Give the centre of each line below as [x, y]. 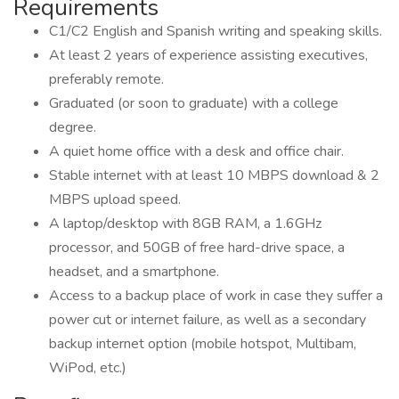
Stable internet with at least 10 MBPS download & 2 [214, 175]
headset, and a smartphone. [134, 272]
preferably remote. [106, 79]
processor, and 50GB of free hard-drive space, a [197, 248]
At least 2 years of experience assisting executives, [208, 55]
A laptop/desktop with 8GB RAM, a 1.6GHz [185, 224]
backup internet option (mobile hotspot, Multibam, [203, 344]
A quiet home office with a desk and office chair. [196, 151]
